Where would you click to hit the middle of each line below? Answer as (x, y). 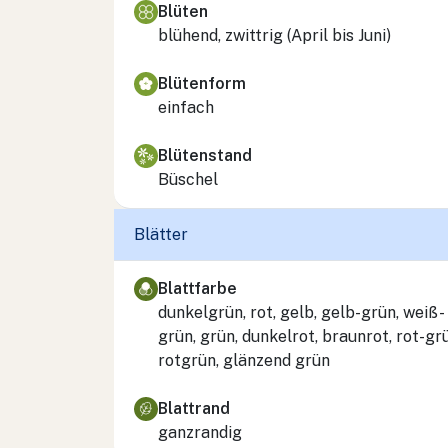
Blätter (161, 235)
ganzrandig (200, 432)
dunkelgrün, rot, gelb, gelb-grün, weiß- (301, 312)
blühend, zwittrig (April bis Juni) (274, 35)
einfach (186, 107)
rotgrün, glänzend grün (244, 360)
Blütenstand (205, 155)
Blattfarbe (197, 288)
